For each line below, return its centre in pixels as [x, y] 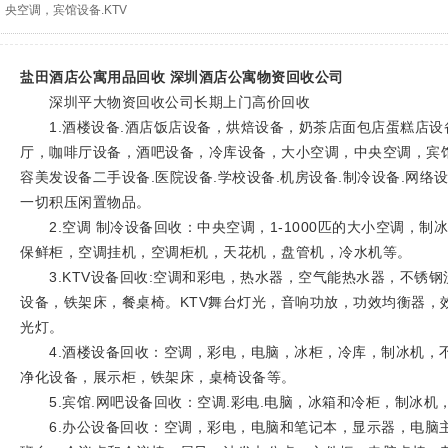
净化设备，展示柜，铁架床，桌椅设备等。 [158, 377]
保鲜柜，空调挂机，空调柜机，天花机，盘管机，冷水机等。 [216, 252]
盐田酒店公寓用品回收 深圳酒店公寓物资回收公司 [182, 77]
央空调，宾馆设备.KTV [66, 10]
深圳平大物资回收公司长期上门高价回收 [165, 102]
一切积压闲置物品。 [85, 202]
